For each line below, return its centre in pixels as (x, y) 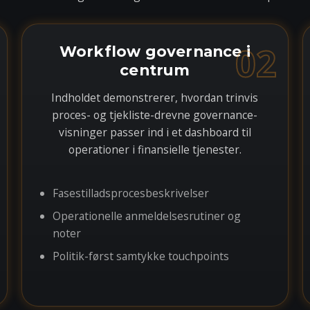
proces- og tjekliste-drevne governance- (155, 115)
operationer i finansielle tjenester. (155, 149)
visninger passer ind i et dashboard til (155, 132)
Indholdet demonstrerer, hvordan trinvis (155, 98)
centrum (155, 70)
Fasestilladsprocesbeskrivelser (130, 193)
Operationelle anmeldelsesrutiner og (146, 216)
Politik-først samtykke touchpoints (140, 256)
